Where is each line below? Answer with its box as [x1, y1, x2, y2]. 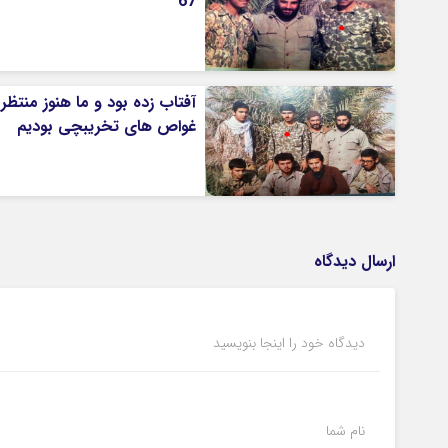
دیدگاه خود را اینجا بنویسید [213, 331, 365, 354]
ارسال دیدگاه [314, 248, 395, 274]
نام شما [326, 419, 365, 442]
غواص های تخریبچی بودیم [16, 113, 196, 139]
